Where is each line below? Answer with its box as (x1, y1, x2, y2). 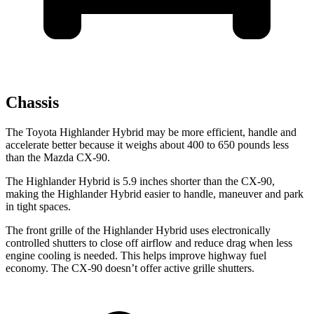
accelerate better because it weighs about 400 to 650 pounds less (6, 139, 289, 151)
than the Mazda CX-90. (6, 151, 110, 164)
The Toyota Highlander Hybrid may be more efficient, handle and (6, 126, 296, 139)
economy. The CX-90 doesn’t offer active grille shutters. (6, 262, 254, 275)
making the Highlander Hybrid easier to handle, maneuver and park (6, 188, 303, 200)
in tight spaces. (6, 200, 71, 213)
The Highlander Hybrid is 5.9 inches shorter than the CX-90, (6, 175, 275, 188)
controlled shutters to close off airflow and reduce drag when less (6, 237, 292, 250)
